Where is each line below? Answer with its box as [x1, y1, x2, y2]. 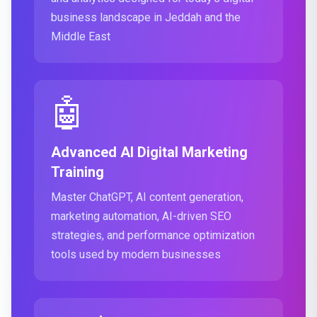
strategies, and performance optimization [51, 229, 255, 242]
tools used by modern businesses [51, 248, 221, 261]
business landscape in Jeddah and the [51, 11, 241, 24]
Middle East [51, 30, 110, 43]
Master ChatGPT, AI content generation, [51, 190, 243, 204]
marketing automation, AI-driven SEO [51, 209, 231, 223]
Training [51, 163, 104, 180]
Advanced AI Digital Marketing [51, 144, 248, 161]
